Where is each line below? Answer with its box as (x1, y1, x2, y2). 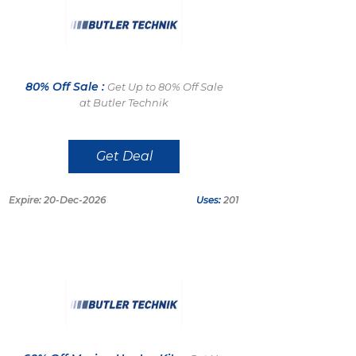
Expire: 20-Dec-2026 (9, 194, 106, 206)
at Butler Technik (79, 95, 168, 109)
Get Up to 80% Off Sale (106, 79, 223, 93)
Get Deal (95, 149, 153, 164)
